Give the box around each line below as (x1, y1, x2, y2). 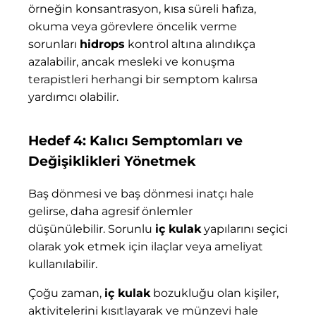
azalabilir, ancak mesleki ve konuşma (28, 55, 235, 69)
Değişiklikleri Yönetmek (28, 153, 195, 170)
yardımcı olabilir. (28, 90, 119, 104)
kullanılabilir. (28, 257, 97, 271)
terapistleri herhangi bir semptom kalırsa (28, 73, 257, 87)
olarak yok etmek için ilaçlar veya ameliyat (28, 239, 263, 253)
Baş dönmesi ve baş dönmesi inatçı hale (28, 186, 254, 200)
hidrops (80, 37, 125, 51)
